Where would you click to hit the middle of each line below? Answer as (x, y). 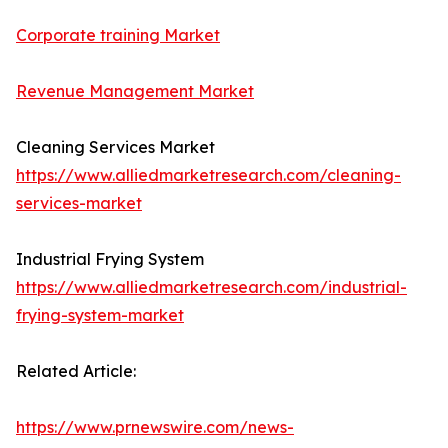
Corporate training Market (118, 35)
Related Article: (76, 371)
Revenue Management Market (135, 91)
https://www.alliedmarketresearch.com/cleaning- (208, 175)
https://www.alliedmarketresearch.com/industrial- (211, 287)
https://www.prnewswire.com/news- (155, 427)
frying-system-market (100, 315)
